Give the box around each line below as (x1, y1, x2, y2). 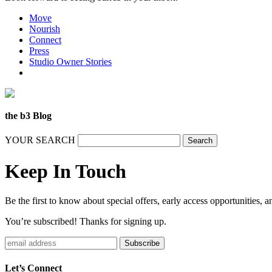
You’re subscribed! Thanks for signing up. (5, 216, 166, 227)
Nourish (29, 23, 60, 34)
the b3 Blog (5, 110, 52, 121)
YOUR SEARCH (5, 135, 75, 146)
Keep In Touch (5, 160, 126, 182)
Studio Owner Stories (29, 56, 112, 67)
